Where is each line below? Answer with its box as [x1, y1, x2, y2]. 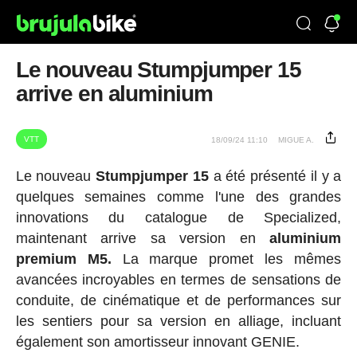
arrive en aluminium [15, 81, 213, 106]
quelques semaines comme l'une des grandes [15, 189, 342, 205]
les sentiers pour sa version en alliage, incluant [15, 313, 342, 329]
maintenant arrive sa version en [15, 230, 270, 246]
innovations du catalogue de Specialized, [15, 210, 342, 226]
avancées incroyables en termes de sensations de [15, 272, 342, 288]
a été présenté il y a [208, 168, 342, 184]
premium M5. [15, 251, 112, 267]
